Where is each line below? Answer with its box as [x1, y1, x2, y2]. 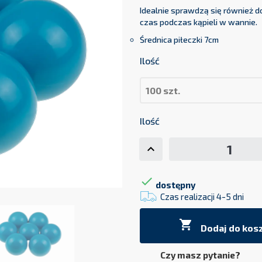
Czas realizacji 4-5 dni [160, 191, 244, 202]
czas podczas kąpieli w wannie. [140, 17, 257, 27]
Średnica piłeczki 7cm [140, 35, 219, 45]
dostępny [154, 180, 195, 191]
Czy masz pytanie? [160, 250, 240, 261]
